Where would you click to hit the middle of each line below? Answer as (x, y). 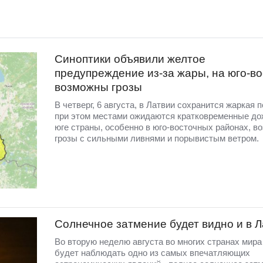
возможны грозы (98, 87)
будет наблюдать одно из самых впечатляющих (152, 253)
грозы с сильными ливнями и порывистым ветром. (156, 138)
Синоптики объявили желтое (130, 59)
